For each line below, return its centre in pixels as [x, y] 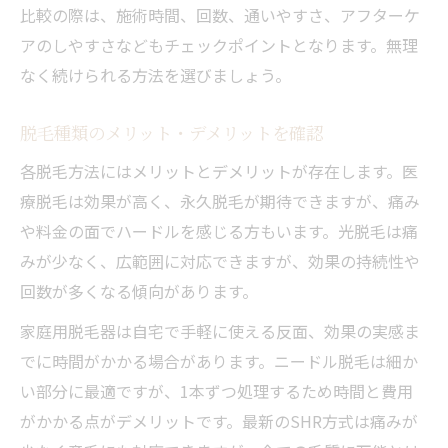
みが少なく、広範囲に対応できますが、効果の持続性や [220, 260]
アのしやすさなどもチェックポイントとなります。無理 [219, 44]
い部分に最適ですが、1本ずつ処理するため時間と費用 [216, 390]
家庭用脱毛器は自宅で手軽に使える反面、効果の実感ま [220, 330]
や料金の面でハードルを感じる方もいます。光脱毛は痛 [219, 230]
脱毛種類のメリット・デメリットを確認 [171, 132]
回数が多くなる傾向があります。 [139, 290]
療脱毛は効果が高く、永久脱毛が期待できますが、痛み [220, 200]
